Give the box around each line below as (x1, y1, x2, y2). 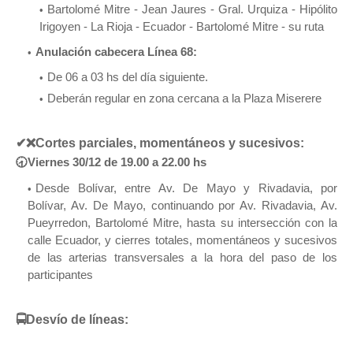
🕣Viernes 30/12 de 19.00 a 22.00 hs (16, 154, 206, 169)
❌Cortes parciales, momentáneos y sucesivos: (26, 136, 304, 150)
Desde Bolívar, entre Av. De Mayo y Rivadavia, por (35, 180, 337, 195)
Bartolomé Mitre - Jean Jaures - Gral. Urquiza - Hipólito (47, 2, 337, 16)
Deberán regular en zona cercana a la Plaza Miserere (47, 91, 321, 105)
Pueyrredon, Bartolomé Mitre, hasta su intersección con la (28, 215, 337, 229)
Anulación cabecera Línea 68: (35, 44, 197, 58)
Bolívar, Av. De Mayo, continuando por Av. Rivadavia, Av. (28, 198, 337, 212)
